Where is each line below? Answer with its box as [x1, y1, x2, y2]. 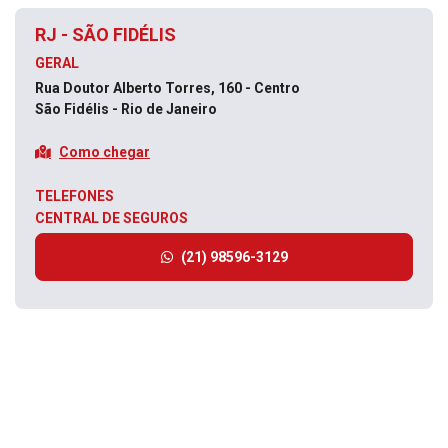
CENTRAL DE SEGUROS [35, 210, 188, 226]
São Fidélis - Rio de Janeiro [35, 101, 217, 117]
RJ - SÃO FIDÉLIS [35, 24, 176, 45]
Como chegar [59, 143, 150, 160]
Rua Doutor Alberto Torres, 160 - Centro [35, 80, 303, 96]
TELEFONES [35, 188, 114, 204]
